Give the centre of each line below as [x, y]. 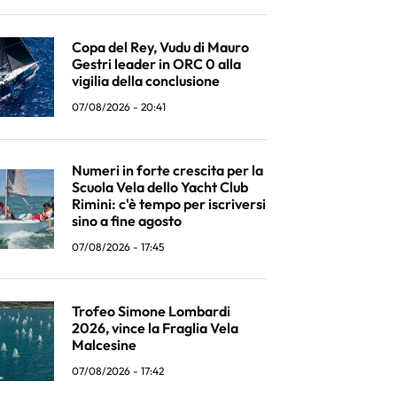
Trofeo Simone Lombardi [151, 311]
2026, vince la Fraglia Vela [155, 327]
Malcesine [104, 344]
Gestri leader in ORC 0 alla [156, 63]
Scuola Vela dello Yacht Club [160, 187]
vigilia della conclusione [146, 80]
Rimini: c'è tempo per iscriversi [169, 204]
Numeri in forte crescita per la [167, 170]
